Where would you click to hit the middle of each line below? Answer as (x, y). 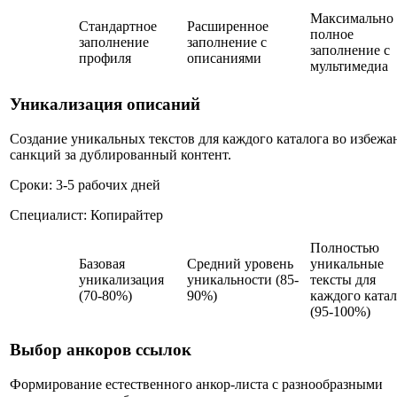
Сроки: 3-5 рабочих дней (85, 184)
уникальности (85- (243, 280)
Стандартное (118, 27)
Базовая (102, 264)
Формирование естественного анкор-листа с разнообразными (196, 384)
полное (332, 35)
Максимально (352, 19)
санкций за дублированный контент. (121, 154)
